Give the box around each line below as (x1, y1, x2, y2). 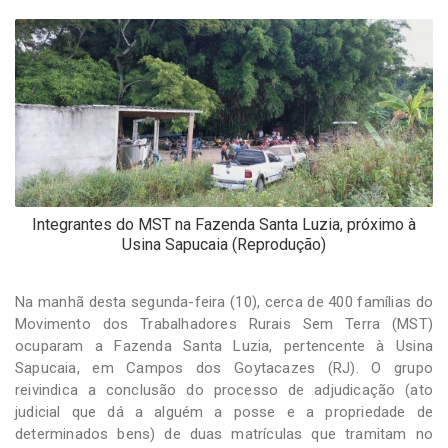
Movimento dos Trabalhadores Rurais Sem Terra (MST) (15, 314, 433, 333)
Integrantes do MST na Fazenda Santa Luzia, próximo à (32, 214, 416, 234)
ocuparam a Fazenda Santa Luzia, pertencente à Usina (15, 336, 433, 355)
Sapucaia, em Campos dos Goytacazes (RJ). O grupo (15, 358, 433, 377)
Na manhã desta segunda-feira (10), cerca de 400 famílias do (15, 292, 433, 311)
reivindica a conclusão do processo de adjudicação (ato (15, 380, 433, 399)
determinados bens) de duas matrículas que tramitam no (15, 424, 433, 443)
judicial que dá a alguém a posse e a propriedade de (15, 402, 433, 421)
